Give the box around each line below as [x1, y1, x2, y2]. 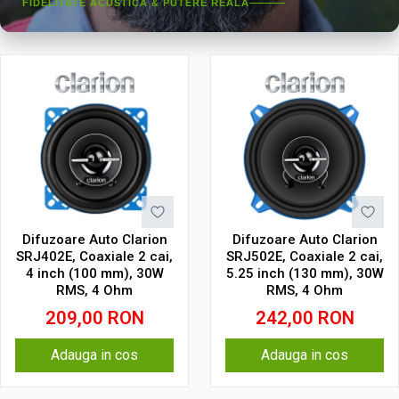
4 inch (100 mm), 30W [25, 265, 164, 281]
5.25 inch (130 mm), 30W [225, 265, 384, 281]
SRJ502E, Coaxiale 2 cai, [226, 248, 383, 265]
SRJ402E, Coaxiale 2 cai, [16, 248, 173, 265]
